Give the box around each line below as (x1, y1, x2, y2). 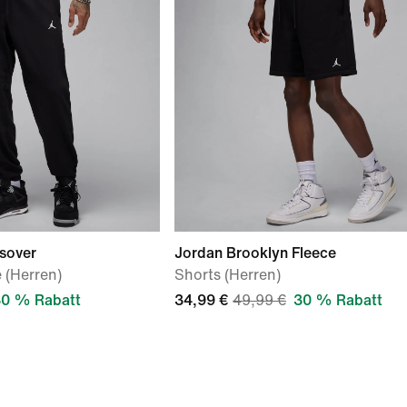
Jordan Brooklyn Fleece (174, 245, 336, 261)
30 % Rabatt (293, 293, 382, 308)
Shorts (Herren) (174, 267, 281, 283)
